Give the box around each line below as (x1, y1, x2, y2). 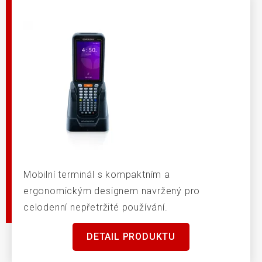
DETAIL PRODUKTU (87, 231, 175, 243)
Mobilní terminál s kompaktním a (23, 169, 170, 181)
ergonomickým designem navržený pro (23, 185, 201, 197)
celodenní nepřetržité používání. (23, 202, 168, 213)
